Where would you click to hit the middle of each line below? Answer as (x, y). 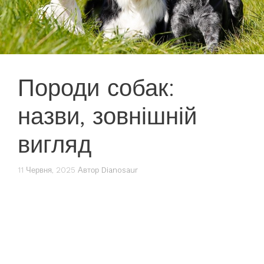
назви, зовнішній (107, 117)
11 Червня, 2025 (47, 170)
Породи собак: (96, 88)
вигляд (55, 145)
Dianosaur (120, 170)
